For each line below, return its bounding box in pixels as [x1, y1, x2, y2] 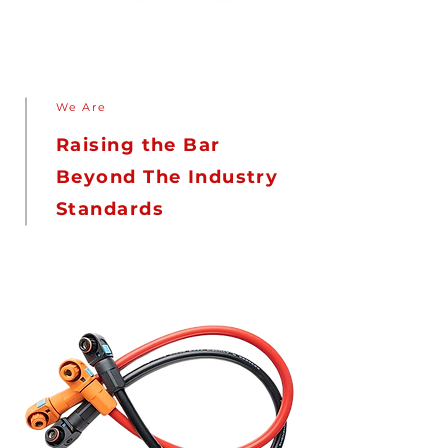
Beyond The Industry [56, 166, 279, 188]
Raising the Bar [56, 134, 221, 156]
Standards [56, 198, 164, 220]
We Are [56, 100, 107, 114]
